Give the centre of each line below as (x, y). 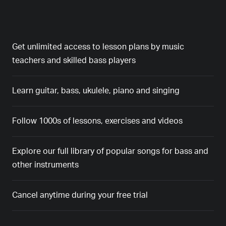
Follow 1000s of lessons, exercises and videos (97, 121)
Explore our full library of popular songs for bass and (110, 152)
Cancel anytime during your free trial (80, 195)
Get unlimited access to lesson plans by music (98, 47)
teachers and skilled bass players (74, 61)
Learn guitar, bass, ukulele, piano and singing (96, 91)
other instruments (45, 165)
